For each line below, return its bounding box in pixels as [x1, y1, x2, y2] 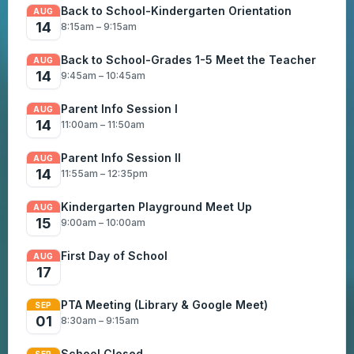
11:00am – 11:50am [61, 118, 145, 130]
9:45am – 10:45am [61, 69, 145, 81]
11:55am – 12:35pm [61, 167, 148, 179]
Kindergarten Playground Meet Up [61, 199, 252, 213]
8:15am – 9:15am [61, 20, 137, 32]
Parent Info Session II [61, 150, 181, 164]
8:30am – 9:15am [61, 314, 139, 326]
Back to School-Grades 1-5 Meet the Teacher [61, 52, 316, 66]
